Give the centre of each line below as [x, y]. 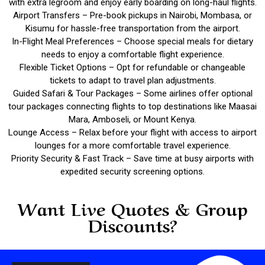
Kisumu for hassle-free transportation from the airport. [132, 28]
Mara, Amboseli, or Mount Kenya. [132, 119]
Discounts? [132, 224]
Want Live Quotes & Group [132, 208]
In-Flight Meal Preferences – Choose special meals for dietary [132, 41]
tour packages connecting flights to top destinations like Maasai [132, 106]
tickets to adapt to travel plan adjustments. [132, 80]
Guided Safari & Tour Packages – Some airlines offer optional [132, 93]
